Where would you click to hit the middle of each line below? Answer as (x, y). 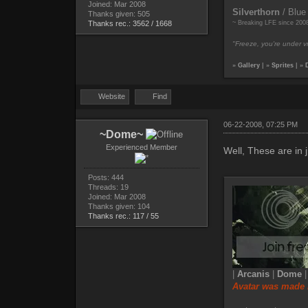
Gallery (249, 66)
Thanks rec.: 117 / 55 (123, 216)
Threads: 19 (108, 187)
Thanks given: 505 (119, 14)
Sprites (282, 66)
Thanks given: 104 (119, 207)
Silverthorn (256, 12)
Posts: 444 (106, 178)
